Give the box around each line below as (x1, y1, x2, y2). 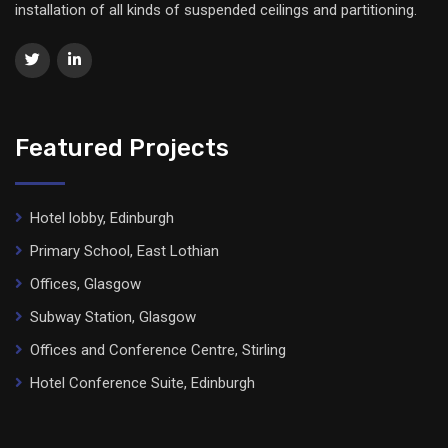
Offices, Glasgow (30, 275, 141, 294)
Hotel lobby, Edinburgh (30, 209, 174, 228)
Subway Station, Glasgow (30, 308, 196, 327)
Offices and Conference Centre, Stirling (30, 341, 286, 360)
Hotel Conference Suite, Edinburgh (30, 374, 255, 393)
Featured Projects (15, 134, 229, 163)
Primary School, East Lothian (30, 242, 219, 261)
